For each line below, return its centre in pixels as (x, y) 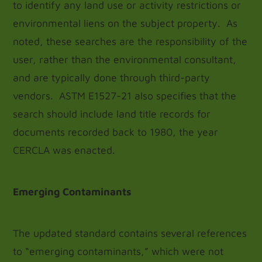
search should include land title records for (112, 114)
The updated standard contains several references (130, 233)
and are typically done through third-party (112, 77)
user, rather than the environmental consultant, (125, 59)
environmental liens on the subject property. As (125, 23)
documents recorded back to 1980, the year (116, 132)
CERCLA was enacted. (64, 150)
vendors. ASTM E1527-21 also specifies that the (125, 96)
